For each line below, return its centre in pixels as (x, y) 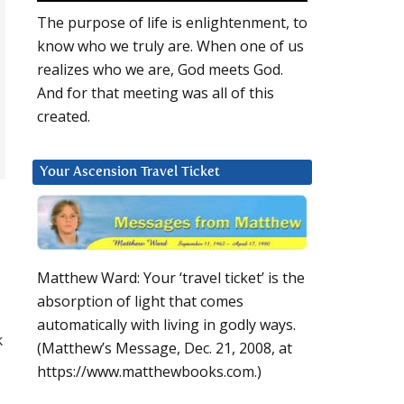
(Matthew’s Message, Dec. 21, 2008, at (165, 349)
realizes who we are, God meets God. (160, 70)
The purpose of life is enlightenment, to (172, 23)
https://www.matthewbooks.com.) (149, 372)
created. (64, 117)
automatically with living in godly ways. (166, 325)
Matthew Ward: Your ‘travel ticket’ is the (171, 278)
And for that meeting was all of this (156, 93)
